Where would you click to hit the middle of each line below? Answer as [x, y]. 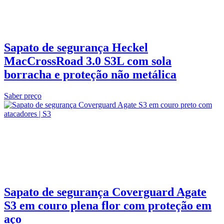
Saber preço [23, 95]
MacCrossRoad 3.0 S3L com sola [88, 61]
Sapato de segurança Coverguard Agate [105, 192]
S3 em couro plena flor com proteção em [108, 205]
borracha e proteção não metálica [90, 74]
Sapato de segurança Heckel [76, 47]
